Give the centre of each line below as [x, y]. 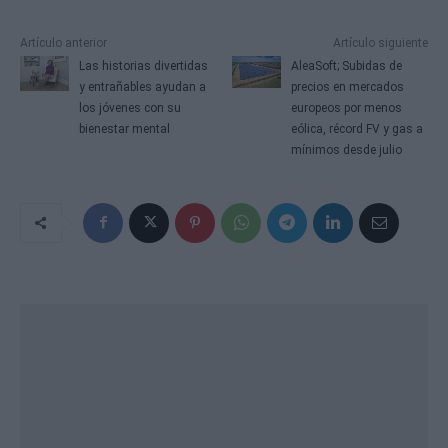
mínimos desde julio [347, 149]
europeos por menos [347, 107]
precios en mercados [348, 86]
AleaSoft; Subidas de [347, 65]
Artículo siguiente [380, 42]
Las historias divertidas [143, 65]
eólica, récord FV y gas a [357, 128]
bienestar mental [124, 128]
